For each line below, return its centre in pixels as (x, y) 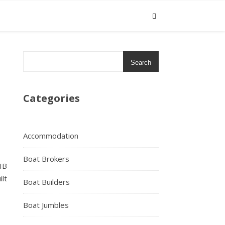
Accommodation (51, 136)
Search (141, 63)
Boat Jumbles (46, 205)
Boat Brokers (46, 159)
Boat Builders (46, 182)
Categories (51, 98)
